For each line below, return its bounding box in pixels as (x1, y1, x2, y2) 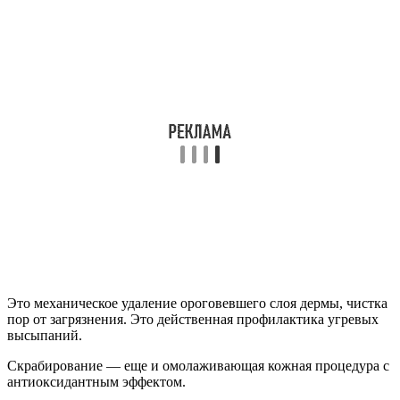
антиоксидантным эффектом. (7, 373, 186, 389)
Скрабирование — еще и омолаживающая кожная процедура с (7, 357, 389, 373)
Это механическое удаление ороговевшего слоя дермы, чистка (7, 295, 387, 311)
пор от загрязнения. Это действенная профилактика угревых (7, 311, 379, 327)
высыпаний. (7, 327, 82, 343)
